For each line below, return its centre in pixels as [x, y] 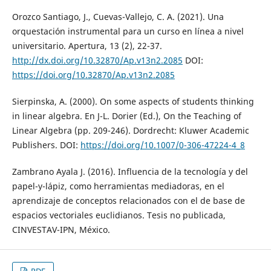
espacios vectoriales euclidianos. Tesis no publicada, [119, 215]
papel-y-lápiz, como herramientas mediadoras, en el [118, 186]
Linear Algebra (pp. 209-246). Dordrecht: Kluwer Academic [130, 131]
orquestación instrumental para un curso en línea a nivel [128, 31]
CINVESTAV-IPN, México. [61, 230]
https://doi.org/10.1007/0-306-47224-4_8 [162, 145]
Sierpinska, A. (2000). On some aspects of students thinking [133, 102]
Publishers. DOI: [46, 145]
